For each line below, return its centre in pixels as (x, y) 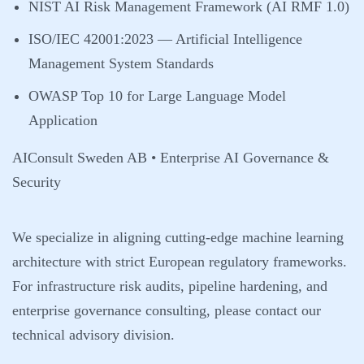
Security (37, 182)
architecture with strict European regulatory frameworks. (180, 262)
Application (63, 120)
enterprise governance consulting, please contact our (167, 310)
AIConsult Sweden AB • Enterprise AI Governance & (171, 158)
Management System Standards (121, 63)
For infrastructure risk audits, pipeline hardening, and (170, 286)
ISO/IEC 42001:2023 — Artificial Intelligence (165, 39)
